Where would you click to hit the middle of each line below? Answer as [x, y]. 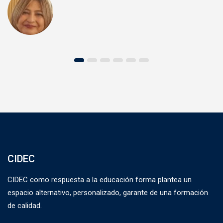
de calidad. [25, 206]
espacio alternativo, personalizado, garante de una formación [108, 193]
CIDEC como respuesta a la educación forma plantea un [100, 180]
